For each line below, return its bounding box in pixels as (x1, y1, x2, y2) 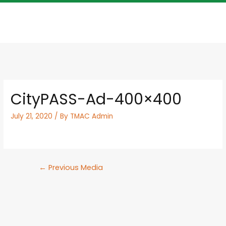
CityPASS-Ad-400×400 (11, 88, 182, 110)
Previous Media (46, 162, 103, 173)
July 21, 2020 (11, 111, 53, 121)
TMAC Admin (70, 111, 114, 121)
